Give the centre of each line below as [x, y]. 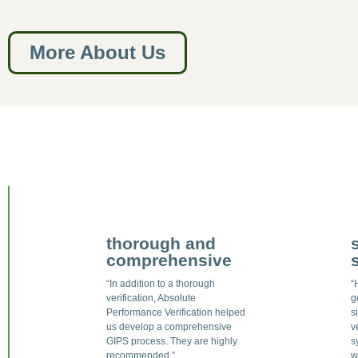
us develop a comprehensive [169, 327]
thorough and [161, 244]
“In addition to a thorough [161, 284]
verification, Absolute [151, 298]
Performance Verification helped [176, 313]
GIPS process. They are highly [172, 342]
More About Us [97, 53]
